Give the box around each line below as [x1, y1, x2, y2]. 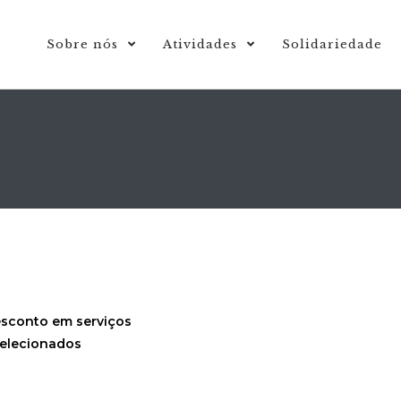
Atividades [163, 37, 242, 52]
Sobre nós [47, 37, 123, 52]
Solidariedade [282, 37, 382, 52]
